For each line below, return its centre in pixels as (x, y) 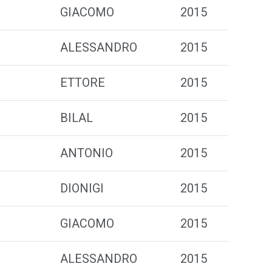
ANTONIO (87, 153)
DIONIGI (82, 188)
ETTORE (83, 83)
